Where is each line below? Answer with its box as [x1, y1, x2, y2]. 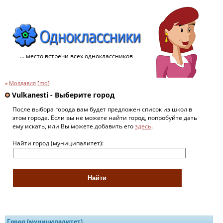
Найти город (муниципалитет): [12, 138, 104, 147]
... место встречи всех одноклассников [20, 52, 133, 60]
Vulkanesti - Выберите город [10, 90, 114, 100]
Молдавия [9, 80, 36, 87]
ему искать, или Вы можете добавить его [12, 121, 135, 130]
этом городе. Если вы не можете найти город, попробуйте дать [12, 113, 197, 122]
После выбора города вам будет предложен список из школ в [12, 105, 192, 113]
